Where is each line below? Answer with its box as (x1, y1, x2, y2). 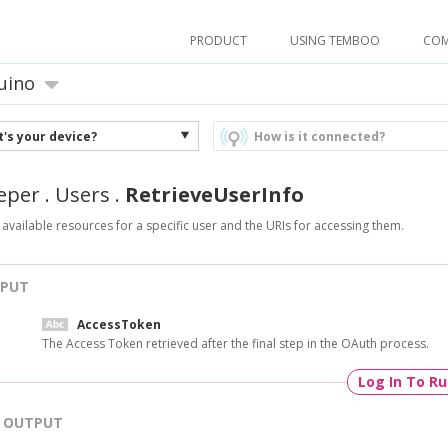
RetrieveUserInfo (125, 181, 304, 208)
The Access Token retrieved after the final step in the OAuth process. (41, 335, 429, 352)
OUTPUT (3, 413, 63, 432)
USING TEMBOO (290, 32, 380, 49)
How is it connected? (254, 128, 385, 145)
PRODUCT (190, 32, 247, 49)
